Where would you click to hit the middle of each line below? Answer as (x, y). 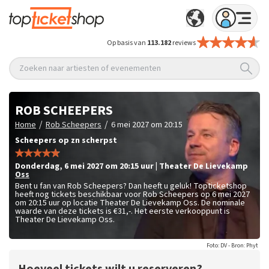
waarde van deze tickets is (64, 212)
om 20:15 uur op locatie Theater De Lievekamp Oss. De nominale (130, 203)
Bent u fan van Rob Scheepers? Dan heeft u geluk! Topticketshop (131, 186)
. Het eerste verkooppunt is (180, 212)
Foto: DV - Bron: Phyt (232, 246)
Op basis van (127, 43)
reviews (184, 43)
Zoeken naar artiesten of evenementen (90, 68)
